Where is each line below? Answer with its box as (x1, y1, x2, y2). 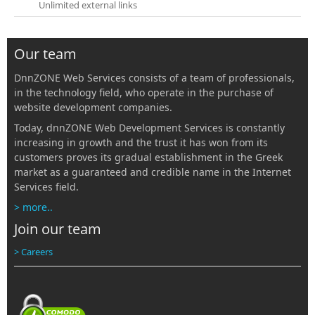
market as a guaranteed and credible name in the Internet (14, 165, 291, 179)
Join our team (14, 219, 101, 239)
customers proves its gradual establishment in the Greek (14, 150, 283, 165)
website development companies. (14, 101, 172, 115)
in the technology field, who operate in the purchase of (14, 86, 274, 100)
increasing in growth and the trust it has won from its (14, 136, 268, 150)
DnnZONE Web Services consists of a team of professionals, (14, 71, 295, 85)
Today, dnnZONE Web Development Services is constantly (14, 121, 285, 135)
